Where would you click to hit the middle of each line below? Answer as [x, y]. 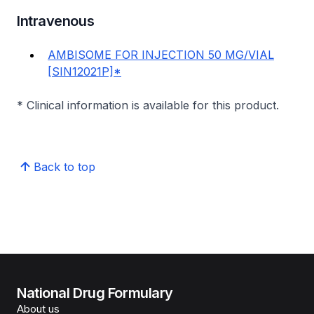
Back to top [64, 167]
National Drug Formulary [95, 293]
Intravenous [56, 21]
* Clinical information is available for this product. [148, 105]
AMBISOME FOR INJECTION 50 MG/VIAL [161, 55]
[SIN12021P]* [84, 71]
